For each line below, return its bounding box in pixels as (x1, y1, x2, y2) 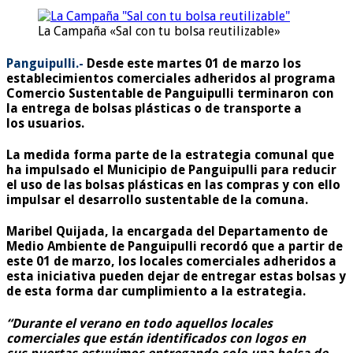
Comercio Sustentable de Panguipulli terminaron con (6, 85, 334, 101)
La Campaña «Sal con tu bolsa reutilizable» (38, 24, 281, 39)
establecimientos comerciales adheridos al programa (6, 70, 336, 86)
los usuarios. (6, 115, 84, 131)
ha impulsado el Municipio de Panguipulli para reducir (6, 162, 336, 177)
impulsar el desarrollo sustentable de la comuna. (6, 191, 308, 207)
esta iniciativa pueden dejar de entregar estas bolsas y (6, 269, 346, 284)
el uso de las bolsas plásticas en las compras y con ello (6, 176, 340, 192)
